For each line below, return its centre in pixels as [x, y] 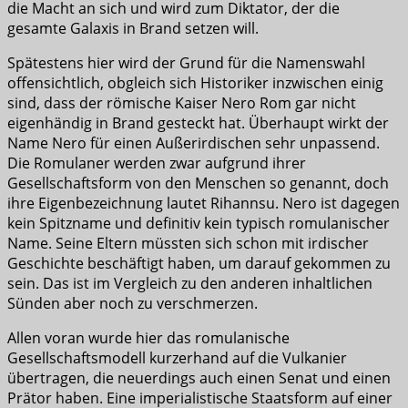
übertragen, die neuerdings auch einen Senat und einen [199, 378]
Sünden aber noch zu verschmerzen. [133, 304]
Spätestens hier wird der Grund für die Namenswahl [186, 63]
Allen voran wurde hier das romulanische [148, 338]
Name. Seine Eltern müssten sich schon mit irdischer [188, 244]
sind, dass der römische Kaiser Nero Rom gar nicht [182, 103]
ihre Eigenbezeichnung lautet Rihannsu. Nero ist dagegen [204, 204]
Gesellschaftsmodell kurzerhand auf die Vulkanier [177, 358]
